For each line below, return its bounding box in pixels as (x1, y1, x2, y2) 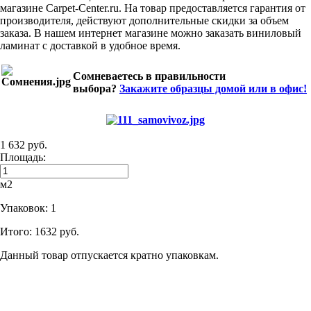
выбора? (73, 82, 119, 94)
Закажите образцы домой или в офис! (119, 82, 307, 94)
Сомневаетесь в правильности (73, 69, 226, 82)
